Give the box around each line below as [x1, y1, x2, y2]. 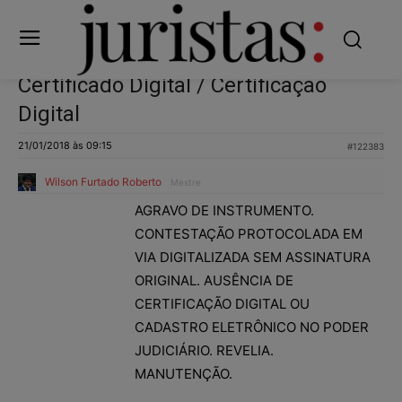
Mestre [170, 176, 201, 188]
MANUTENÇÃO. [135, 364, 232, 382]
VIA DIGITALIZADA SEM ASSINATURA [135, 248, 371, 266]
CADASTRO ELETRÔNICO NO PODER [135, 318, 369, 336]
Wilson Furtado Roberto [45, 174, 162, 188]
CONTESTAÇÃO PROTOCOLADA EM [135, 224, 363, 242]
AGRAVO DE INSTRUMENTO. [135, 201, 314, 219]
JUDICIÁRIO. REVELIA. [135, 341, 274, 359]
